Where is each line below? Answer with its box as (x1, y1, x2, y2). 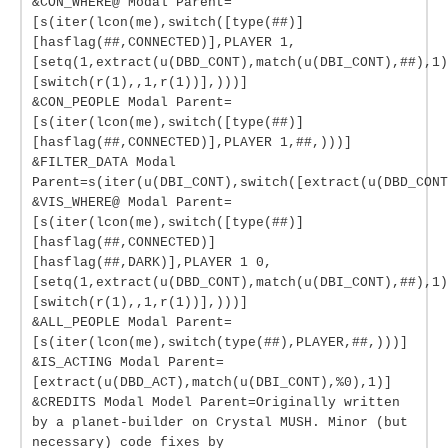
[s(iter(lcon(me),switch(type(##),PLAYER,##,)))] (32, 335, 408, 350)
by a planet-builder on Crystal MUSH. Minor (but (32, 415, 408, 430)
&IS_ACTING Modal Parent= (32, 355, 224, 370)
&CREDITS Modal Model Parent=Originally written (32, 395, 400, 410)
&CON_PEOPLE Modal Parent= (32, 95, 232, 110)
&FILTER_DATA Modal (32, 155, 176, 170)
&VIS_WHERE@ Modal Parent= (32, 195, 232, 210)
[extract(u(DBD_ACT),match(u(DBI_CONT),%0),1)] (32, 375, 392, 390)
